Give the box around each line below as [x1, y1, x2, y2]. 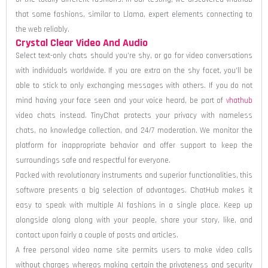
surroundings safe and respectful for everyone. [16, 155, 170, 165]
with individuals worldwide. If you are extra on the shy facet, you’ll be [16, 65, 252, 75]
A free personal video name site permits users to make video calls [16, 245, 252, 255]
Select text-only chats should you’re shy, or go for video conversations [16, 50, 252, 60]
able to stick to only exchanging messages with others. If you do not [16, 80, 252, 90]
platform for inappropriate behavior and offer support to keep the [16, 140, 252, 150]
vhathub [226, 95, 252, 105]
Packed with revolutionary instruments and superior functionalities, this [16, 170, 252, 180]
